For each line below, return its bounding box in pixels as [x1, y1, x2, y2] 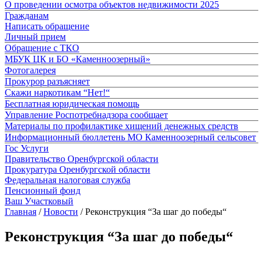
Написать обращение [5, 21, 89, 31]
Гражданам [5, 10, 49, 21]
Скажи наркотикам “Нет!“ [5, 87, 110, 97]
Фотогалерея [5, 65, 56, 75]
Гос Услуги [5, 143, 49, 153]
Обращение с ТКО [5, 42, 79, 53]
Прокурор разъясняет [5, 76, 90, 86]
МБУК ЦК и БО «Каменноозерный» [5, 53, 150, 64]
